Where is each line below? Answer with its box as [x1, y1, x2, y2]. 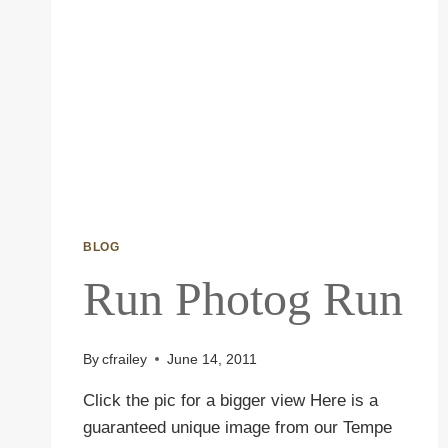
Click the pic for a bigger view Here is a [83, 390, 378, 410]
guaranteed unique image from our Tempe [83, 417, 392, 437]
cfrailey [102, 351, 148, 367]
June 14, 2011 [167, 351, 258, 367]
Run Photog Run [83, 272, 403, 326]
